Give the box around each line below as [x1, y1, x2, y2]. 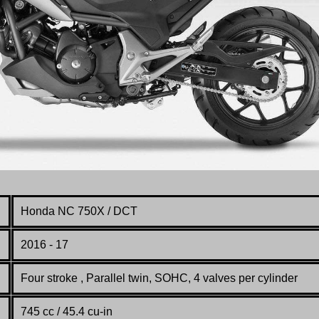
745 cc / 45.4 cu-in [21, 305, 113, 318]
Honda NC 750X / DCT [21, 204, 137, 217]
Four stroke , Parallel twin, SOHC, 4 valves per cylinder [21, 271, 298, 284]
